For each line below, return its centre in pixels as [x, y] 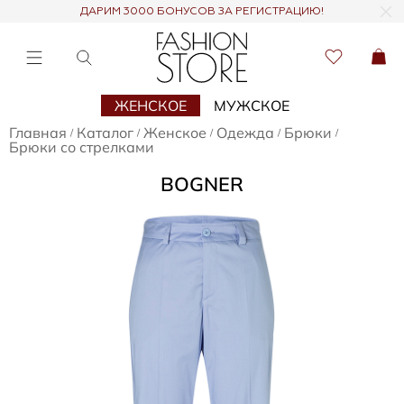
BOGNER [202, 183]
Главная [38, 133]
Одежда [245, 133]
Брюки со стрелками [82, 147]
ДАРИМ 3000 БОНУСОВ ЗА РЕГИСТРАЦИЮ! [202, 12]
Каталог [105, 133]
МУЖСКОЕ [252, 106]
